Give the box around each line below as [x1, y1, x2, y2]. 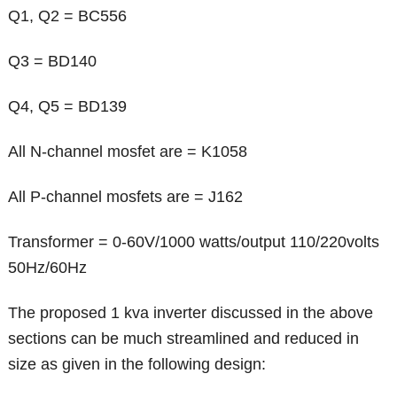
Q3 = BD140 [8, 51, 97, 70]
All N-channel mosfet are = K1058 [8, 142, 248, 160]
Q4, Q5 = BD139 [8, 97, 128, 115]
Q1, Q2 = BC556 [8, 6, 128, 25]
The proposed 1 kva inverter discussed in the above [8, 303, 374, 322]
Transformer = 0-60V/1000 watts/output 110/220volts [8, 232, 380, 251]
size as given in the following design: [8, 354, 267, 373]
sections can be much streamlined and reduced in [8, 329, 360, 347]
